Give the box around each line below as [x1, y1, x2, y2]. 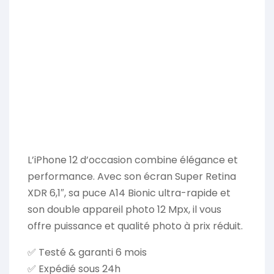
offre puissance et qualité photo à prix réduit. [28, 219, 243, 234]
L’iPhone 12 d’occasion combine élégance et [28, 153, 238, 168]
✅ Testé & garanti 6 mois [28, 245, 147, 260]
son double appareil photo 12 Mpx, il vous [28, 202, 221, 217]
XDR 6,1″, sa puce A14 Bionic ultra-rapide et [28, 186, 231, 201]
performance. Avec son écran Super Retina [28, 169, 236, 184]
